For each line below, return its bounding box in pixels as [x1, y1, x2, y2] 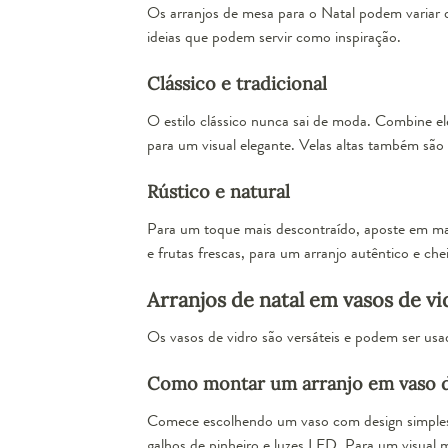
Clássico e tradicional [146, 71, 327, 95]
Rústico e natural [146, 179, 290, 203]
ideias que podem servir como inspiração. [146, 24, 401, 48]
